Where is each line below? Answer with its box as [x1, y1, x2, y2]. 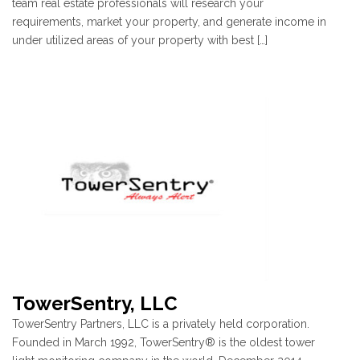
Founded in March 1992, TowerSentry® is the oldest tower [12, 335, 315, 349]
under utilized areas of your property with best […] [12, 34, 268, 47]
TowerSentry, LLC [12, 291, 178, 315]
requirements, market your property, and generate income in [12, 15, 326, 29]
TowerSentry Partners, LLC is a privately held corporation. [12, 317, 309, 330]
